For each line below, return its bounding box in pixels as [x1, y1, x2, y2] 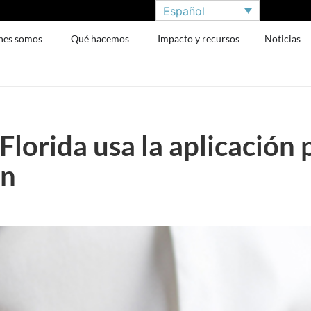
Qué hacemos [71, 33, 130, 44]
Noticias [264, 33, 301, 44]
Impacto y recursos [158, 33, 240, 44]
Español [163, 3, 205, 18]
